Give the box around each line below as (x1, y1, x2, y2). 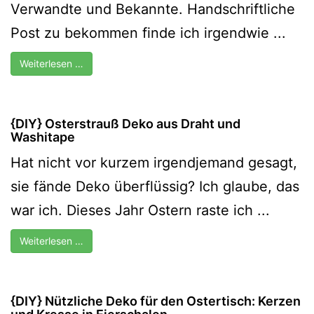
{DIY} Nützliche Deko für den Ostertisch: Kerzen (11, 293, 301, 308)
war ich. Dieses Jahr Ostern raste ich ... (11, 201, 270, 219)
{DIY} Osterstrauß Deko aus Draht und (11, 116, 240, 131)
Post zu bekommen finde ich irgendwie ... (11, 24, 286, 41)
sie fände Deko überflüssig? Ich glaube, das (11, 177, 299, 195)
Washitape (11, 129, 75, 144)
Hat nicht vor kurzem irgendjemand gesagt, (11, 153, 297, 171)
